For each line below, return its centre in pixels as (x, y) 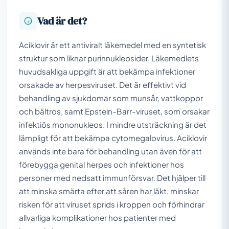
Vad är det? (62, 21)
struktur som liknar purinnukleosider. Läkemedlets (109, 58)
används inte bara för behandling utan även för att (110, 151)
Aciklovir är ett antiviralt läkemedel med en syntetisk (112, 44)
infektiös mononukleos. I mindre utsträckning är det (113, 124)
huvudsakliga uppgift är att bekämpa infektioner (107, 71)
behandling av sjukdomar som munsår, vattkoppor (111, 98)
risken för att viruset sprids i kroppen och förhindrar (112, 204)
